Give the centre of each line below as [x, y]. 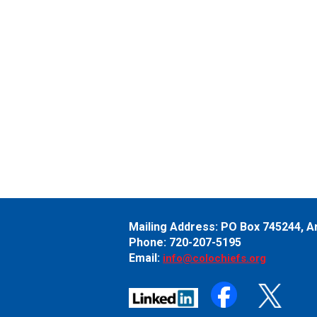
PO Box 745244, [264, 227]
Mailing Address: [175, 227]
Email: [146, 258]
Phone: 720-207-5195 [185, 243]
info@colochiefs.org [214, 259]
